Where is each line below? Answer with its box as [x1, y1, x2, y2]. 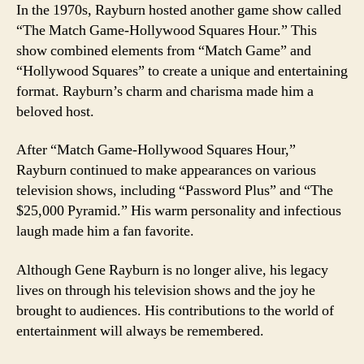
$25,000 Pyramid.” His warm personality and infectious [16, 201, 341, 220]
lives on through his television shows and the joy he [16, 280, 315, 300]
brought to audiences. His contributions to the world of [16, 301, 334, 320]
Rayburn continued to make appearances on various [16, 161, 316, 180]
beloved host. [16, 102, 94, 121]
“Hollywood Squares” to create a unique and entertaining [16, 61, 348, 80]
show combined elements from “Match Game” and [16, 41, 311, 60]
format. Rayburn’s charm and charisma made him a [16, 81, 314, 101]
